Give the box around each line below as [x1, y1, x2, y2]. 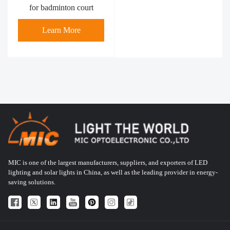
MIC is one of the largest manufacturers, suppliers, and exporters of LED [8, 159, 207, 166]
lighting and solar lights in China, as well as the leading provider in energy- [8, 168, 218, 176]
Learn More [42, 26, 81, 34]
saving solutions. [8, 178, 55, 186]
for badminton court [29, 3, 93, 12]
